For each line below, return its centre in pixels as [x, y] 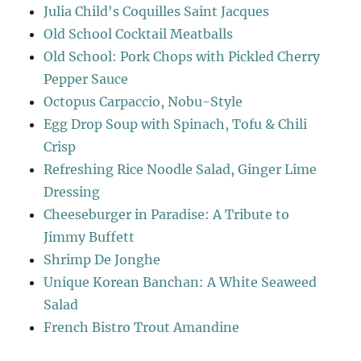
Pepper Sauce [86, 79]
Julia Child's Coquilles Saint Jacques [157, 11]
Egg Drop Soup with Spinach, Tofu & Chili [176, 124]
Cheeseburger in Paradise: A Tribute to [167, 214]
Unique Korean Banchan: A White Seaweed [180, 282]
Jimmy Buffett [89, 237]
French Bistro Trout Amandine [142, 327]
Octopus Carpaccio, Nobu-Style [143, 101]
